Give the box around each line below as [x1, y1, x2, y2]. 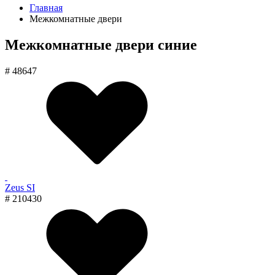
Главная [29, 2, 63, 13]
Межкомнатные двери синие [5, 36, 197, 53]
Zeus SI [5, 182, 35, 193]
